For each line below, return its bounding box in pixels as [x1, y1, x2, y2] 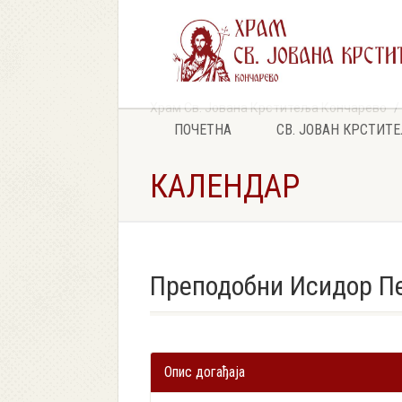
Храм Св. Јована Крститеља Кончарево [150, 100, 387, 115]
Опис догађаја [164, 363, 245, 380]
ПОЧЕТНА [173, 121, 232, 138]
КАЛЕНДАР [150, 168, 300, 205]
